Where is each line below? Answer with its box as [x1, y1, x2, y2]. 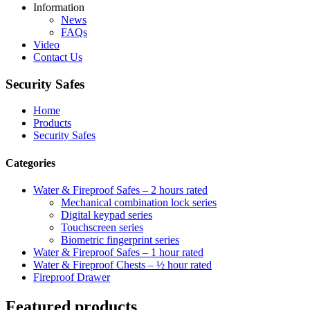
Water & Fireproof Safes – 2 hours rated [33, 183, 208, 196]
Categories [6, 156, 55, 169]
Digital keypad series [61, 208, 152, 221]
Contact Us [33, 51, 82, 63]
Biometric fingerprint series [61, 233, 179, 246]
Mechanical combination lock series [61, 196, 217, 208]
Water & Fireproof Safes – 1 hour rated [33, 246, 203, 258]
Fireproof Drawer [33, 271, 110, 283]
